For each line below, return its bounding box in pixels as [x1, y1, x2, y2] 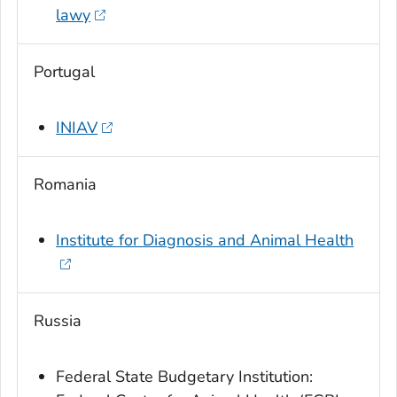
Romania [34, 174, 97, 196]
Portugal [34, 61, 95, 83]
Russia [34, 310, 82, 332]
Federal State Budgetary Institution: [56, 366, 314, 388]
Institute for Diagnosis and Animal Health [56, 230, 354, 252]
